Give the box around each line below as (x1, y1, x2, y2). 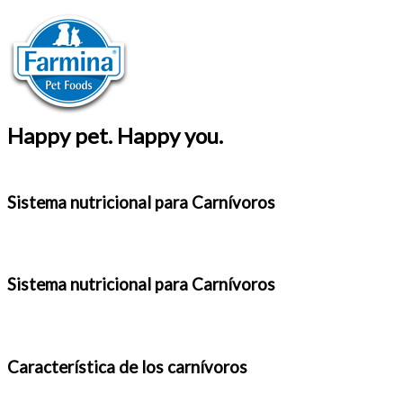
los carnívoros (141, 356, 247, 377)
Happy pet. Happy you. (7, 122, 223, 148)
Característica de (7, 356, 138, 377)
